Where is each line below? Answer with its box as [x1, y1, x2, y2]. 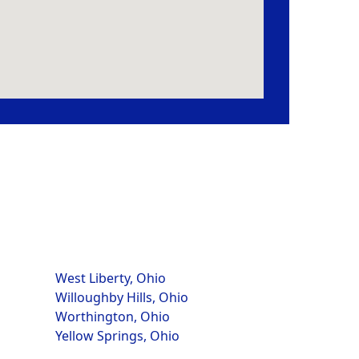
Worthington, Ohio [54, 308, 170, 325]
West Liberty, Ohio [54, 269, 166, 287]
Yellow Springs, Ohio [54, 327, 179, 345]
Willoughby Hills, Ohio [54, 288, 188, 306]
